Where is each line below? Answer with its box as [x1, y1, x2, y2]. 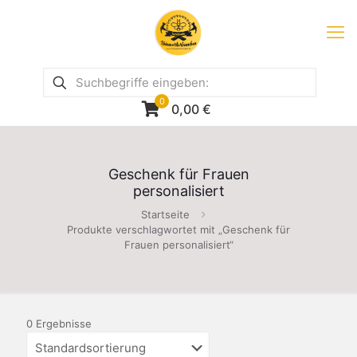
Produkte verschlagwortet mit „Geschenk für [67, 223, 290, 236]
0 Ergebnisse [26, 317, 92, 330]
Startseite [141, 208, 190, 221]
